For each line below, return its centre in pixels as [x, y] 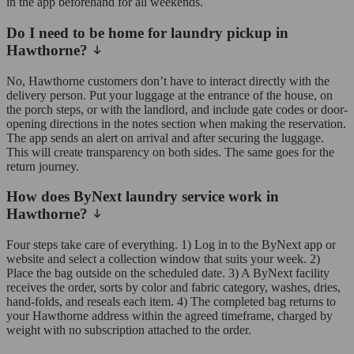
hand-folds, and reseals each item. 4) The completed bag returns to [171, 302]
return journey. [43, 166]
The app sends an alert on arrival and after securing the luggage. [165, 137]
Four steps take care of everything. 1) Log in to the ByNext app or [171, 245]
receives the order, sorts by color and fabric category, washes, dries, [173, 288]
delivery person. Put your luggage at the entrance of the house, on [169, 95]
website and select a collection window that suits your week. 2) [163, 259]
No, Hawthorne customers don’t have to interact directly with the [168, 81]
